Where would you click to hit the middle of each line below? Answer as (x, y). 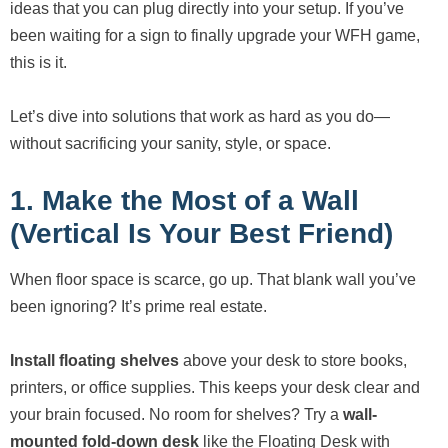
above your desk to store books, (293, 360)
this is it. (38, 62)
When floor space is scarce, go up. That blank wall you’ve (213, 279)
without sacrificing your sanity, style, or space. (170, 143)
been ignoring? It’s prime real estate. (138, 306)
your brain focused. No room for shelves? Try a (176, 414)
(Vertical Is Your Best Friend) (201, 233)
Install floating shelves (94, 360)
